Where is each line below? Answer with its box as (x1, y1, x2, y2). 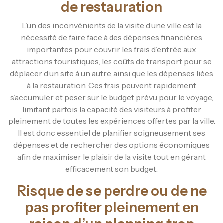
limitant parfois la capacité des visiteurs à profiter (22, 104, 201, 114)
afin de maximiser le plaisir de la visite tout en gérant (17, 151, 206, 162)
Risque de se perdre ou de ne (16, 182, 207, 199)
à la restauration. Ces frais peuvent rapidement (27, 80, 196, 90)
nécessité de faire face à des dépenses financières (21, 32, 202, 42)
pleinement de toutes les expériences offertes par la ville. (8, 115, 215, 126)
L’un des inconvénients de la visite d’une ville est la (21, 20, 202, 30)
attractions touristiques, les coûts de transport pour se (11, 56, 212, 66)
